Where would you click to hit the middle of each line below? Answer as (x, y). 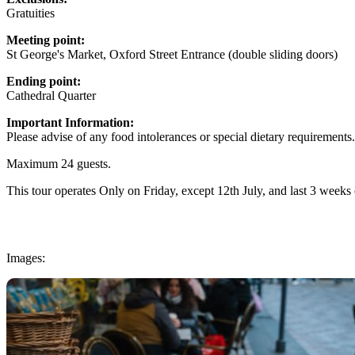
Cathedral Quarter (51, 95)
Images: (26, 258)
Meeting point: (46, 40)
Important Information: (70, 122)
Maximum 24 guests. (59, 163)
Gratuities (31, 13)
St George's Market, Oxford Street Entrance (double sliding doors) (172, 54)
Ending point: (44, 81)
